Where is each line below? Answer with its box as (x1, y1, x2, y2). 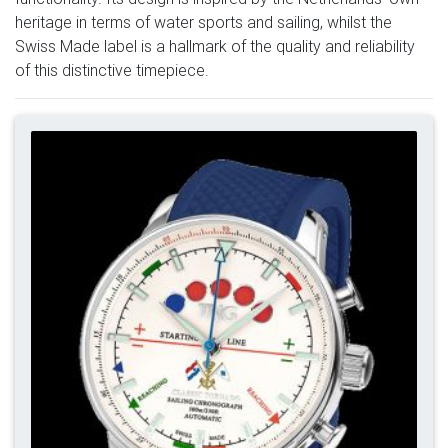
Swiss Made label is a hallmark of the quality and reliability (15, 35, 415, 56)
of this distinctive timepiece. (15, 59, 209, 80)
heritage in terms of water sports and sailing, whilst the (15, 11, 392, 32)
